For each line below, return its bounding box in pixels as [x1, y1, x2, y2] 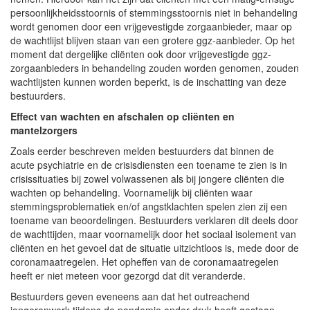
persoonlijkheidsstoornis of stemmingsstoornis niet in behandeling [10, 5, 298, 19]
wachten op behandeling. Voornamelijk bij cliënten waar [10, 185, 253, 199]
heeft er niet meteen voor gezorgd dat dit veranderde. [10, 268, 246, 282]
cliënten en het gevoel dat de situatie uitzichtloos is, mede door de [10, 240, 299, 255]
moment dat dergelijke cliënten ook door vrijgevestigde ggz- [10, 46, 271, 61]
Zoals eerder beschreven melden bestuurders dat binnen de [10, 143, 274, 158]
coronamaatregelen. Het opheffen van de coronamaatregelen [10, 254, 279, 268]
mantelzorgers [10, 122, 77, 137]
